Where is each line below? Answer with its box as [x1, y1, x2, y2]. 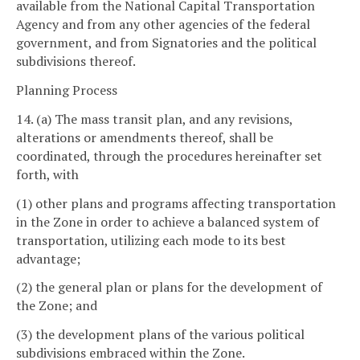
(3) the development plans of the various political [16, 325, 305, 344]
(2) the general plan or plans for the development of [16, 278, 322, 297]
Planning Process [16, 81, 117, 100]
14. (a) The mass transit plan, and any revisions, [16, 109, 292, 128]
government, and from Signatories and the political [16, 34, 317, 52]
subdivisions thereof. [16, 52, 136, 71]
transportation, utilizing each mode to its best [16, 231, 286, 249]
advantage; [16, 249, 80, 268]
